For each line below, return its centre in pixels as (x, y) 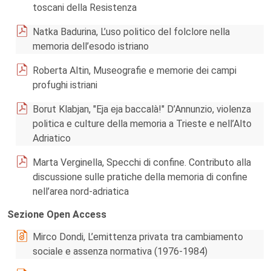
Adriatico (52, 138)
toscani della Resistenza (85, 8)
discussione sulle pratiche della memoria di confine (140, 177)
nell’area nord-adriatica (81, 191)
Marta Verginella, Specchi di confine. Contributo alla (142, 162)
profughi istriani (65, 85)
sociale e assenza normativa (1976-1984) (120, 251)
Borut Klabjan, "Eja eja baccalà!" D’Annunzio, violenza (142, 109)
